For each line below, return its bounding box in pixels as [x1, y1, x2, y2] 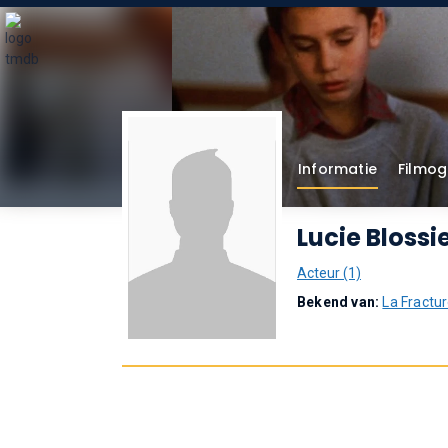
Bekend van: [297, 294, 383, 310]
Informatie [298, 159, 377, 179]
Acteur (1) [297, 265, 361, 281]
